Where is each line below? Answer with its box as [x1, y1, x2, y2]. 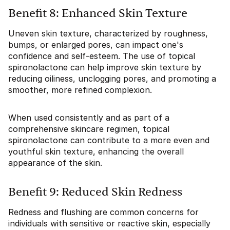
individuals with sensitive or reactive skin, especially [8, 218, 210, 228]
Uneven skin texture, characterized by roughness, [8, 28, 208, 39]
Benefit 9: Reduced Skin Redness [8, 186, 182, 198]
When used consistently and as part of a [8, 112, 169, 123]
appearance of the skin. [8, 158, 102, 168]
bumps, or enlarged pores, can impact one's [8, 40, 183, 50]
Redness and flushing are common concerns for [8, 207, 199, 217]
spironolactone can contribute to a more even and [8, 135, 209, 145]
